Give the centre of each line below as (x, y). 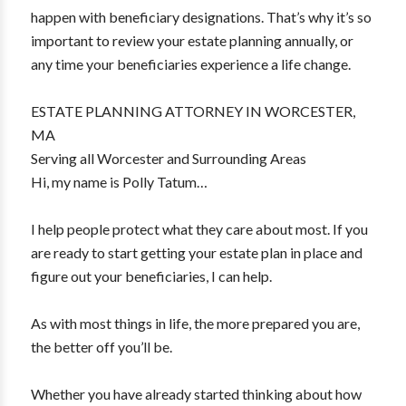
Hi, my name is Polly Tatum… (119, 182)
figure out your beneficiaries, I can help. (151, 276)
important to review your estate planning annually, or (192, 40)
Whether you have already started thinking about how (196, 394)
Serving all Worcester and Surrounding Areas (168, 158)
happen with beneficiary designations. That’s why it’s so (201, 17)
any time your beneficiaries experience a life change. (190, 64)
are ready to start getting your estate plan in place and (196, 252)
